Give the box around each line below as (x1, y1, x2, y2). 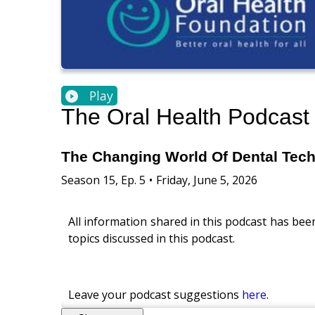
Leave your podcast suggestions (68, 286, 242, 302)
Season (61, 172, 100, 188)
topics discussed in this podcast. (68, 230, 235, 246)
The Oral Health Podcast (61, 104, 309, 130)
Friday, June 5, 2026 (156, 172, 257, 188)
